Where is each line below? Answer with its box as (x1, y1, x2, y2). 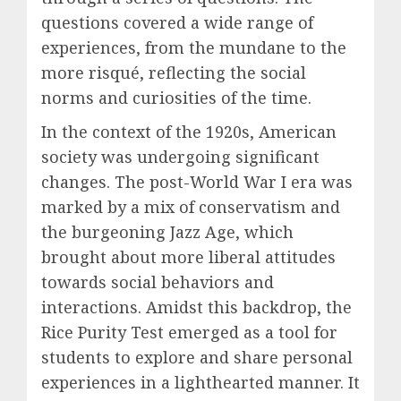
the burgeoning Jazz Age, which (41, 220, 294, 243)
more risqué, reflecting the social (41, 61, 306, 83)
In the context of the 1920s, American (41, 120, 337, 142)
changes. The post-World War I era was (41, 170, 353, 192)
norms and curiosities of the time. (41, 86, 311, 108)
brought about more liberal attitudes (41, 245, 336, 268)
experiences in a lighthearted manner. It (41, 371, 360, 393)
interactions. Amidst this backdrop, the (41, 295, 352, 318)
